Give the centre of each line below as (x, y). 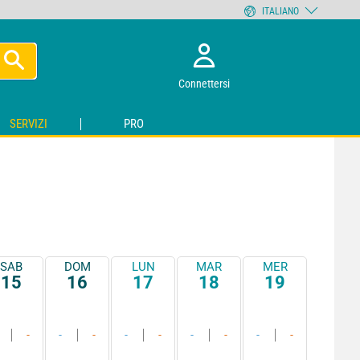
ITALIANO (280, 11)
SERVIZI (29, 124)
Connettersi (204, 83)
